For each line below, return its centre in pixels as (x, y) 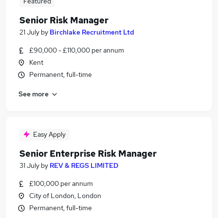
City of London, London (65, 196)
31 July (29, 165)
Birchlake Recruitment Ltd (92, 32)
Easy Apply (49, 134)
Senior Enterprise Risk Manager (88, 154)
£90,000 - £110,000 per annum (77, 50)
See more (34, 94)
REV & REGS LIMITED (84, 165)
